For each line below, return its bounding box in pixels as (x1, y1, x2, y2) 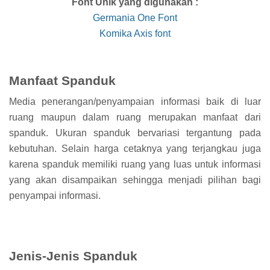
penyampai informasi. (9, 190, 101, 201)
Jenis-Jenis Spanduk (9, 249, 137, 263)
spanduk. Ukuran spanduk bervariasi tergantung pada (9, 128, 261, 139)
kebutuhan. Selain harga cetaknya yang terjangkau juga (9, 143, 261, 154)
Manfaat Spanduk (9, 73, 116, 87)
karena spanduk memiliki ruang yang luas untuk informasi (9, 159, 261, 170)
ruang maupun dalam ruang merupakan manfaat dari (9, 112, 261, 123)
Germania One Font (93, 12, 177, 23)
